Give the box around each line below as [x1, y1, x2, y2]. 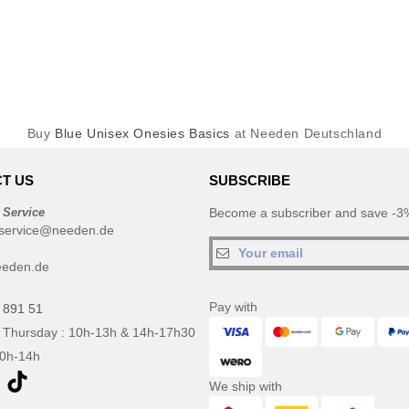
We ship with [209, 379, 282, 393]
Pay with [209, 299, 257, 314]
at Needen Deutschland [229, 126, 383, 141]
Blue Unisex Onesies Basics [55, 126, 230, 141]
